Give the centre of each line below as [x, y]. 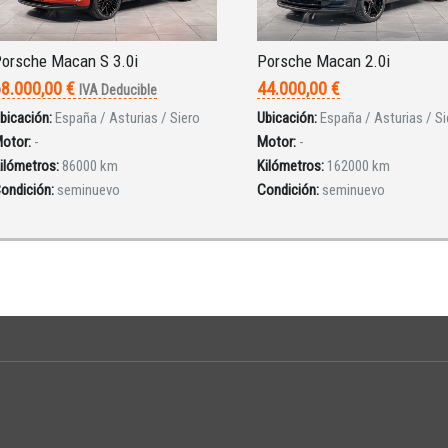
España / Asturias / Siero [127, 118]
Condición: [287, 190]
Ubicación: [286, 118]
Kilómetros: [290, 166]
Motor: [276, 142]
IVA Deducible [117, 90]
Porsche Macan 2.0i [323, 61]
